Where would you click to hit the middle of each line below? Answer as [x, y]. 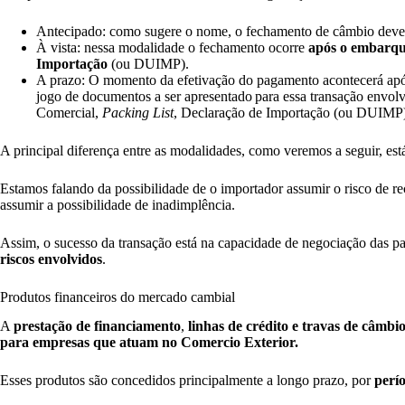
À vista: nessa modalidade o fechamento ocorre [172, 47]
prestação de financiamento [97, 326]
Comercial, [69, 112]
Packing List [138, 112]
